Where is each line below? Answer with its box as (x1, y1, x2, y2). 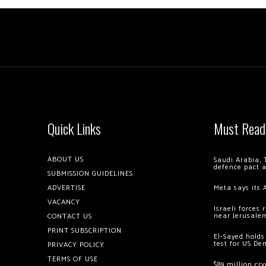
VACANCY (47, 197, 80, 208)
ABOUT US (47, 154, 84, 166)
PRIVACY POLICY (47, 239, 104, 251)
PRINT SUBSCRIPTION (47, 225, 122, 237)
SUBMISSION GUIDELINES (47, 168, 133, 180)
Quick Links (47, 118, 101, 140)
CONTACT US (47, 211, 92, 223)
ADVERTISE (47, 182, 85, 194)
